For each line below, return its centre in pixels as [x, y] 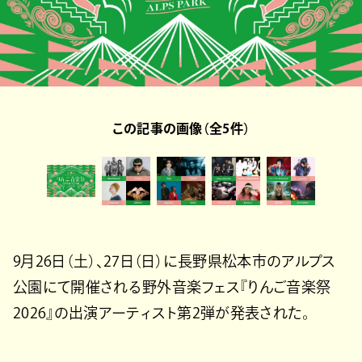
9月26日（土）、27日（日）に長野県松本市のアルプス [175, 261]
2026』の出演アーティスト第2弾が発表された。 [162, 312]
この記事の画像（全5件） [181, 128]
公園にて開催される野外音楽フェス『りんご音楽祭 [172, 286]
